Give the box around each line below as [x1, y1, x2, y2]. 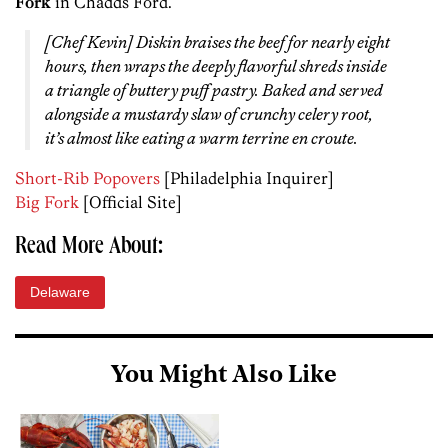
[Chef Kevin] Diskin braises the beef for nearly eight [45, 32, 390, 53]
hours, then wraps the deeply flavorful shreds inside [45, 56, 387, 77]
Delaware [30, 284, 90, 301]
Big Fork [15, 192, 79, 213]
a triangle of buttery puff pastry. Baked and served [45, 80, 383, 101]
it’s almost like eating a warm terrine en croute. [45, 128, 358, 149]
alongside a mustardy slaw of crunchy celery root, [45, 104, 373, 125]
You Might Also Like [111, 364, 337, 389]
